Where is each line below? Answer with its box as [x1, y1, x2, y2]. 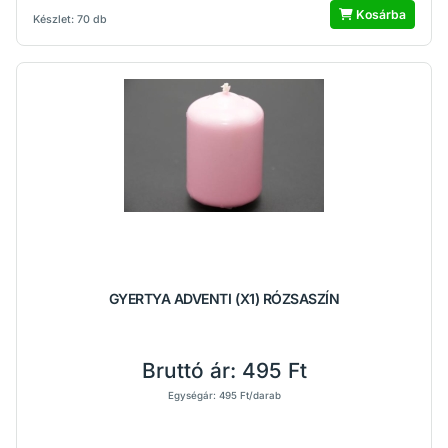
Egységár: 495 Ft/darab [167, 390, 281, 401]
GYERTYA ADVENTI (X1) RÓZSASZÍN [108, 290, 340, 307]
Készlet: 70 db [33, 13, 107, 26]
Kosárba [353, 7, 406, 22]
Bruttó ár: [141, 358, 242, 383]
